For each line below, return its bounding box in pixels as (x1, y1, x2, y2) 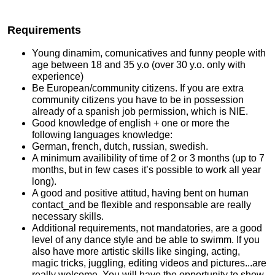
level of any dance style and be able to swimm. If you (32, 234, 260, 245)
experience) (32, 71, 83, 82)
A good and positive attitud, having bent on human (32, 188, 249, 198)
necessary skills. (32, 211, 104, 222)
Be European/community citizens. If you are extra (32, 83, 244, 93)
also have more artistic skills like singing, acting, (32, 246, 240, 257)
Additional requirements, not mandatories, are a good (32, 223, 262, 233)
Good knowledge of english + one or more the (32, 118, 230, 128)
